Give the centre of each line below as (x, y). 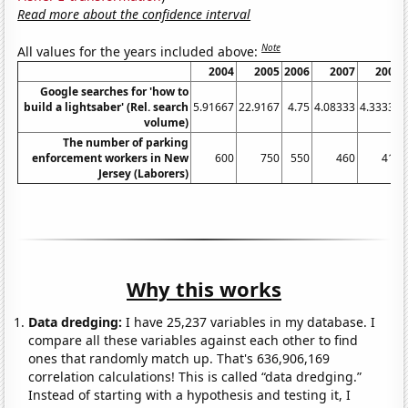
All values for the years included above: (140, 51)
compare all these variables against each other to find (194, 340)
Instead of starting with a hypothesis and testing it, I (190, 394)
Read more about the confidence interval (134, 14)
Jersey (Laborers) (144, 173)
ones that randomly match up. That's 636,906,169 (179, 358)
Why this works (204, 288)
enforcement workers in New (111, 158)
